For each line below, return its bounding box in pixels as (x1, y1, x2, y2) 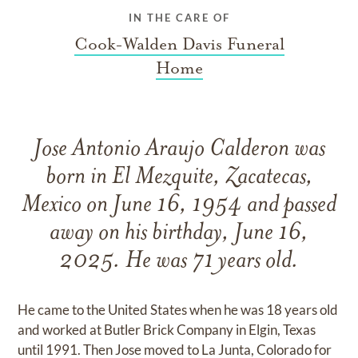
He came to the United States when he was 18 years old (18, 300, 339, 318)
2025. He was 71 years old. (59, 249, 299, 274)
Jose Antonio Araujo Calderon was (33, 137, 325, 162)
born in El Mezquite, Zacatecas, (45, 165, 313, 190)
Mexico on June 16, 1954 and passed (22, 193, 336, 218)
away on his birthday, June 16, (50, 221, 308, 246)
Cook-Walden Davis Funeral (74, 33, 284, 54)
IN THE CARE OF (128, 10, 230, 24)
